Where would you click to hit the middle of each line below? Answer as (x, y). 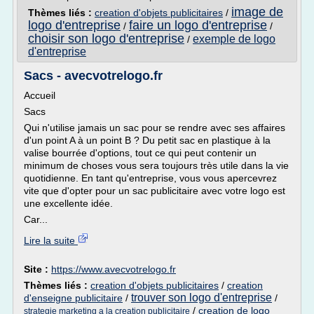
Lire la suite (51, 240)
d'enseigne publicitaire (73, 298)
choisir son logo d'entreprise (106, 39)
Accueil (40, 95)
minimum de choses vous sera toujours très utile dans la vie (156, 165)
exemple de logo (234, 39)
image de (257, 12)
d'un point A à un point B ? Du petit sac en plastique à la (147, 140)
